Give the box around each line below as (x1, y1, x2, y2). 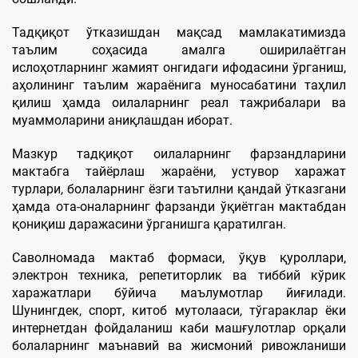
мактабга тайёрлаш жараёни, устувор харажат (12, 163, 346, 179)
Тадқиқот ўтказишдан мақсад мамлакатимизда (12, 24, 346, 40)
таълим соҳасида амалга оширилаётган (12, 42, 346, 58)
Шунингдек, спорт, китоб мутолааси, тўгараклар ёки (12, 302, 346, 318)
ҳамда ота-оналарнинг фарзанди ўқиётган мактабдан (12, 198, 346, 214)
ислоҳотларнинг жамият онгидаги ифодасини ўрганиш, (12, 59, 346, 75)
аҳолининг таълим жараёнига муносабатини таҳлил (12, 77, 346, 93)
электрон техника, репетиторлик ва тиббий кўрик (12, 267, 346, 283)
